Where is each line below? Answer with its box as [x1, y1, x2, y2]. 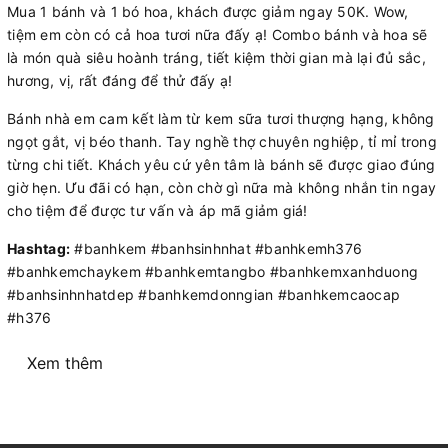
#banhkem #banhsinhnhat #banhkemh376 [70, 239, 362, 257]
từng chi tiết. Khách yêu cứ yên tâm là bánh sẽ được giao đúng [7, 155, 436, 173]
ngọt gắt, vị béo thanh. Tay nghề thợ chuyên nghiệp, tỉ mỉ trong [7, 132, 437, 150]
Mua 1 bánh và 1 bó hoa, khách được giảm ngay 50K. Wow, [7, 2, 409, 20]
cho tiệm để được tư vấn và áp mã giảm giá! [7, 201, 308, 219]
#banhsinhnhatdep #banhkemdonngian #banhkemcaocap [7, 285, 400, 303]
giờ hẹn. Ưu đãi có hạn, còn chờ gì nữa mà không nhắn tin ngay [7, 178, 437, 196]
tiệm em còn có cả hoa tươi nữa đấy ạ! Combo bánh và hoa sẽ [7, 25, 428, 43]
